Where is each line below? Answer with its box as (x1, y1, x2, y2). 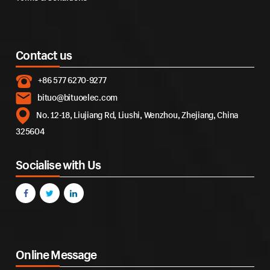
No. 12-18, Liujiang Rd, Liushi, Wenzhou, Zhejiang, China (36, 109, 239, 121)
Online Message (16, 246, 97, 263)
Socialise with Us (16, 157, 101, 173)
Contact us (16, 47, 72, 63)
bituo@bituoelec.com (37, 91, 118, 103)
